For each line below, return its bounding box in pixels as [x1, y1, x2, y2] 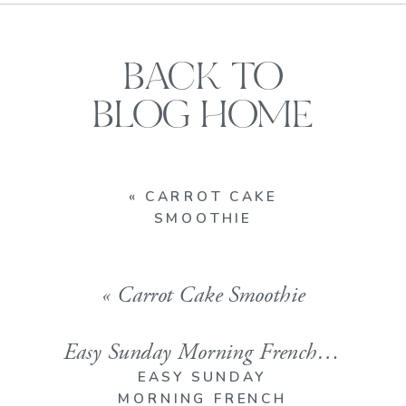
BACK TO [122, 59, 284, 101]
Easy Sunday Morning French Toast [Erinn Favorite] [317, 337, 341, 367]
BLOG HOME [92, 97, 314, 139]
